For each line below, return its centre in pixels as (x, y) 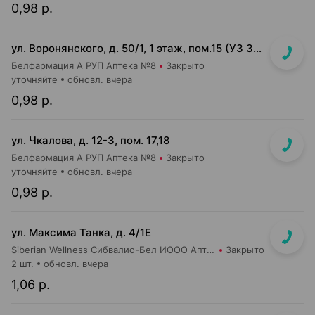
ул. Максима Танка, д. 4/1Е (81, 232)
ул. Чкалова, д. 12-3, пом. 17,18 (90, 140)
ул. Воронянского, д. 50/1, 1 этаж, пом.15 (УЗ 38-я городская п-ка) (257, 48)
